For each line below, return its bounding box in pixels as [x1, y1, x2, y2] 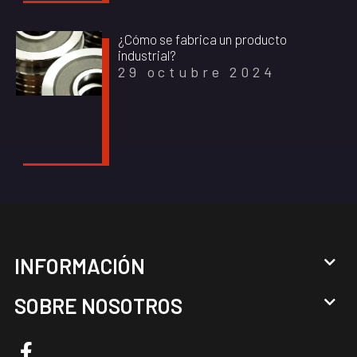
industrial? [118, 46, 176, 63]
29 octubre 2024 [118, 62, 276, 80]
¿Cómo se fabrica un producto [118, 30, 287, 47]
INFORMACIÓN [14, 253, 145, 279]
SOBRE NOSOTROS [14, 293, 182, 319]
